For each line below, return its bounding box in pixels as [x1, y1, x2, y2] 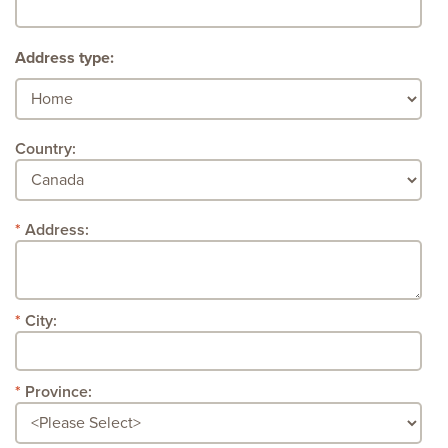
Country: [15, 138, 76, 159]
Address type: [15, 47, 114, 68]
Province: [25, 381, 92, 402]
